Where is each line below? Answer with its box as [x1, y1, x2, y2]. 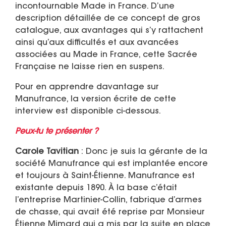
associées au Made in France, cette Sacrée [15, 51, 197, 60]
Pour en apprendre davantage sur [15, 83, 159, 92]
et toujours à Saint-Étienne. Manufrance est [15, 172, 195, 181]
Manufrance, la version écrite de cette [15, 95, 176, 104]
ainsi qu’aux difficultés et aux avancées [15, 39, 179, 47]
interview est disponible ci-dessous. [15, 107, 161, 116]
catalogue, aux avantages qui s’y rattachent [15, 27, 203, 35]
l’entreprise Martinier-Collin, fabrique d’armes [15, 196, 202, 205]
